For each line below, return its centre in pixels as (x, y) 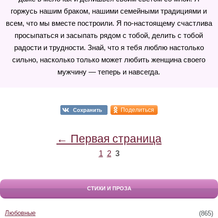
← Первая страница (109, 139)
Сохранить (88, 110)
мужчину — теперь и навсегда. (109, 72)
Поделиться (137, 110)
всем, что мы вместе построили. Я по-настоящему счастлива (109, 23)
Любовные (20, 213)
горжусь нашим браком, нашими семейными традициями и (109, 11)
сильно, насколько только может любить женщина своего (109, 60)
